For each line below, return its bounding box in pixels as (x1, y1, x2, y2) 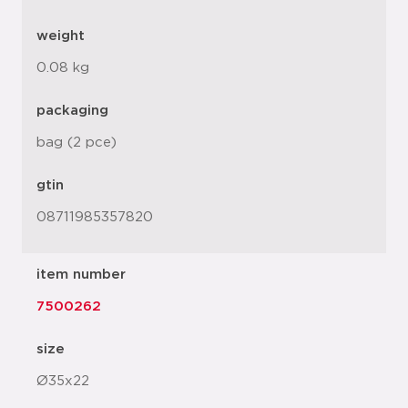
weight (36, 29, 85, 43)
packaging (36, 104, 108, 117)
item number (36, 268, 126, 281)
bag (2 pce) (36, 136, 117, 149)
